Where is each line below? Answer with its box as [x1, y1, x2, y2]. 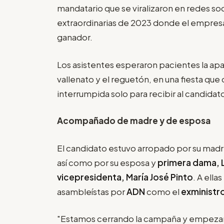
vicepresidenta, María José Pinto [57, 171, 193, 182]
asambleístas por [57, 185, 126, 197]
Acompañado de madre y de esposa [57, 115, 210, 126]
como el [146, 185, 181, 197]
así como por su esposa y [57, 156, 157, 168]
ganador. [57, 31, 92, 43]
